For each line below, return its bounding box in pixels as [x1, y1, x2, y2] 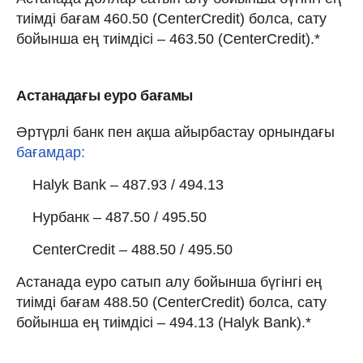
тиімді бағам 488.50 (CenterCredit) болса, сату [16, 293, 327, 310]
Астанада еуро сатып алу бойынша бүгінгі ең [16, 273, 322, 290]
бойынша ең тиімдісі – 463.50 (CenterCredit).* [16, 30, 320, 47]
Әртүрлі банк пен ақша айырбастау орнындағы [16, 123, 335, 140]
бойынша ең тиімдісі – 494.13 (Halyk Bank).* [16, 314, 311, 331]
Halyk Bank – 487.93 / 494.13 [32, 176, 224, 193]
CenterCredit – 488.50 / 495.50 [32, 241, 233, 258]
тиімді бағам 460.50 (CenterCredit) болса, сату [16, 10, 327, 27]
